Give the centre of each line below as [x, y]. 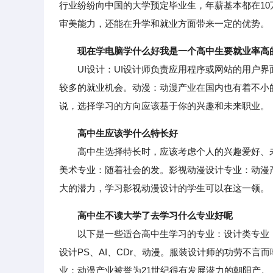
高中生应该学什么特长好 [128, 133]
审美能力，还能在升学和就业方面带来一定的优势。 [164, 23]
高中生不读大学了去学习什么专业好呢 [155, 215]
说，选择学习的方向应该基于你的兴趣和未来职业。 [164, 106]
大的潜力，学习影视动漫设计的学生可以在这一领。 [164, 188]
